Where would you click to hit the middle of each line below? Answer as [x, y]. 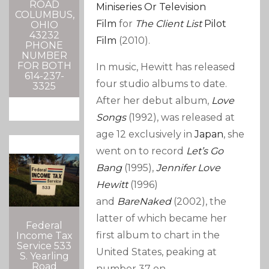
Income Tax [44, 235]
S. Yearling [44, 256]
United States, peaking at [157, 252]
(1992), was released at [181, 118]
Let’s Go [205, 151]
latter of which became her [162, 219]
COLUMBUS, [45, 15]
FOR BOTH [44, 66]
